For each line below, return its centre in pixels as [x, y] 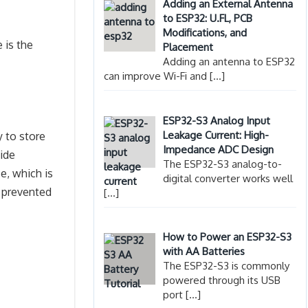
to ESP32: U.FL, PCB [208, 19]
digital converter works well [228, 178]
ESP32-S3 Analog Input [217, 120]
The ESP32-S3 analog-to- [223, 164]
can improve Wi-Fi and [157, 76]
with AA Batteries [204, 252]
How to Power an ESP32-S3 [228, 237]
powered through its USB [222, 280]
